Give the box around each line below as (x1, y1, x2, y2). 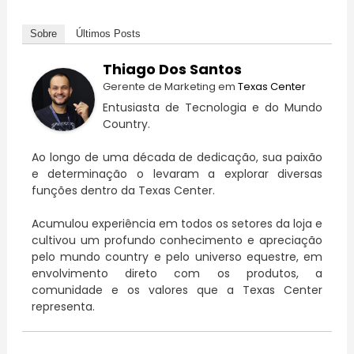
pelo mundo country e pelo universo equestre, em (31, 248, 323, 265)
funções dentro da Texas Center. (31, 182, 215, 198)
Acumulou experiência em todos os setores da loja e (31, 215, 323, 232)
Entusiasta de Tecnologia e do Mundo (102, 99, 323, 115)
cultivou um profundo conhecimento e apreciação (31, 232, 323, 248)
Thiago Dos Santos (102, 58, 242, 79)
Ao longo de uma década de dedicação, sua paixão (31, 149, 323, 165)
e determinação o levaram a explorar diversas (31, 165, 323, 182)
